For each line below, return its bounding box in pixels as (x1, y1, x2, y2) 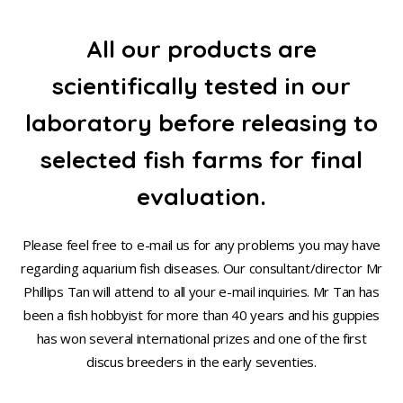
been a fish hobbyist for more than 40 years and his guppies (22, 306, 381, 324)
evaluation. (137, 182, 266, 211)
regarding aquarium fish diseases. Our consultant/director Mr (20, 259, 382, 277)
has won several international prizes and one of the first (36, 329, 367, 347)
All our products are (86, 34, 317, 64)
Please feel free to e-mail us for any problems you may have (22, 236, 381, 254)
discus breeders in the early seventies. (86, 353, 317, 371)
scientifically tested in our (52, 71, 351, 101)
